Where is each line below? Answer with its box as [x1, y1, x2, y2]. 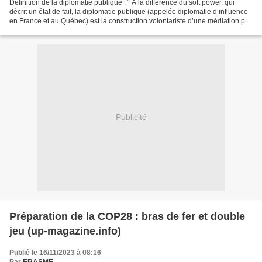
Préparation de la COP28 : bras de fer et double [9, 210, 245, 222]
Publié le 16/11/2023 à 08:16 [9, 248, 101, 257]
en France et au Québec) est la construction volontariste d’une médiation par [9, 16, 251, 25]
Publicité [115, 112, 147, 122]
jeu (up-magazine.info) [9, 225, 121, 237]
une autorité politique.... [9, 26, 84, 35]
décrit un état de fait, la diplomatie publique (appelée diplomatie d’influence [9, 7, 248, 16]
